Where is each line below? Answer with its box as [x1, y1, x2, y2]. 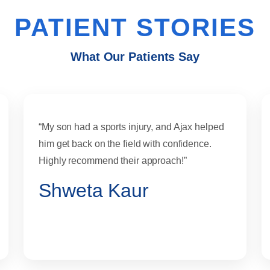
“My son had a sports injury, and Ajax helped [39, 122, 224, 133]
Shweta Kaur [39, 180, 149, 202]
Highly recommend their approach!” [39, 155, 187, 166]
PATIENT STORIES [14, 13, 256, 42]
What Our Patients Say [71, 50, 199, 64]
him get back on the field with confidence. [39, 139, 212, 149]
